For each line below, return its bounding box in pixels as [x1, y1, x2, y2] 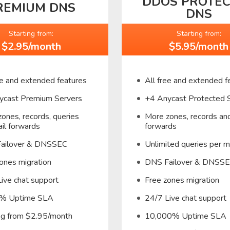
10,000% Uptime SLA [144, 210, 226, 222]
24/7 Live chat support [144, 192, 226, 204]
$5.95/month [169, 39, 229, 53]
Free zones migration [144, 174, 219, 186]
